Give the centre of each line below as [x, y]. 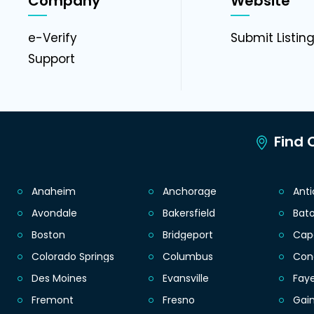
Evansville [185, 279]
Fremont [53, 300]
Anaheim [54, 192]
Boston [48, 235]
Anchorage [189, 192]
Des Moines [59, 279]
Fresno [178, 300]
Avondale [54, 213]
